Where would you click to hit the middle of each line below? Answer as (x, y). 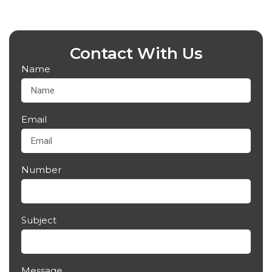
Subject (39, 220)
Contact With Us (136, 54)
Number (41, 170)
